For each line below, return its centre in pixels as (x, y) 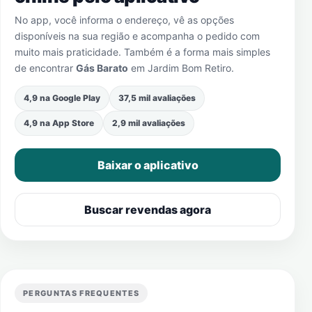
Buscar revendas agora (148, 210)
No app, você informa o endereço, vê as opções (124, 20)
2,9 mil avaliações (149, 123)
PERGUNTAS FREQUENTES (81, 293)
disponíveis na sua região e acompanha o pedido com (137, 36)
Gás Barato (102, 68)
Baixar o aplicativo (148, 165)
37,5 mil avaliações (157, 98)
